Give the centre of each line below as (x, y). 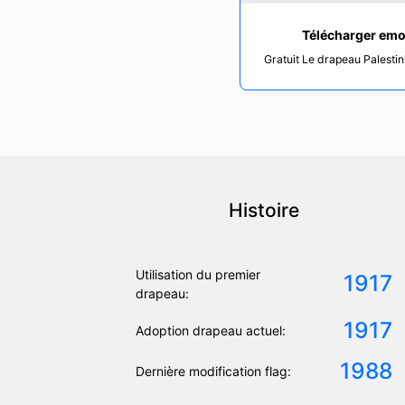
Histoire (264, 210)
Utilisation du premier (198, 274)
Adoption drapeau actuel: (211, 330)
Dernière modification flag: (213, 371)
